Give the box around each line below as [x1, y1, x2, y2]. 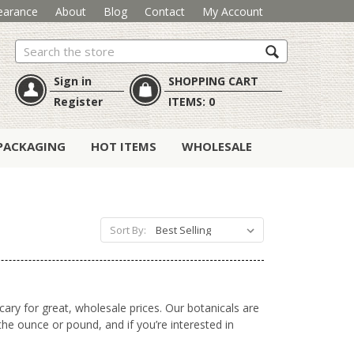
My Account [201, 3, 263, 19]
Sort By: [110, 223, 146, 238]
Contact [144, 3, 185, 19]
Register [54, 94, 103, 110]
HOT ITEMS [91, 138, 156, 155]
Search [15, 40, 50, 56]
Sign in [54, 73, 92, 89]
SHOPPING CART [168, 73, 258, 89]
